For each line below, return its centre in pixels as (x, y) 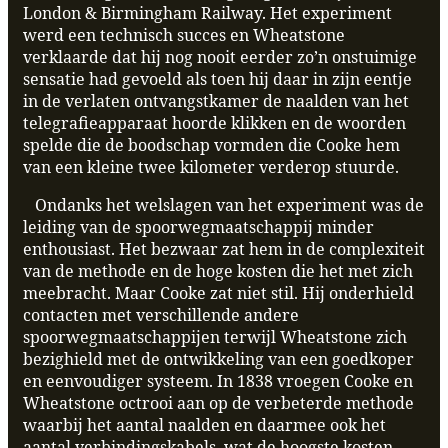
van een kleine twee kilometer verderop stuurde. (211, 167)
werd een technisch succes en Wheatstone (184, 35)
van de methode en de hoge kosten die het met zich (218, 271)
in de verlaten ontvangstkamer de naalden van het (216, 101)
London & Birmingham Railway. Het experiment (207, 13)
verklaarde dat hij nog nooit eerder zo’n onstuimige (220, 57)
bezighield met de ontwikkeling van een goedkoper (218, 359)
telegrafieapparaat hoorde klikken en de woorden (214, 123)
